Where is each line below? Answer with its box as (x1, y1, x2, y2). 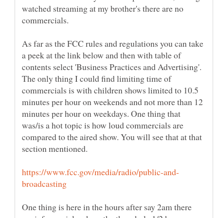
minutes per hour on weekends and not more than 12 (22, 95, 203, 108)
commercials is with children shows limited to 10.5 (22, 84, 199, 96)
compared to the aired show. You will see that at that (22, 130, 202, 143)
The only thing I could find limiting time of (22, 72, 171, 84)
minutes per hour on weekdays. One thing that (22, 107, 181, 119)
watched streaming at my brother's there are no (22, 2, 183, 14)
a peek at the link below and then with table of (22, 49, 181, 61)
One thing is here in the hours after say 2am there (22, 200, 192, 213)
